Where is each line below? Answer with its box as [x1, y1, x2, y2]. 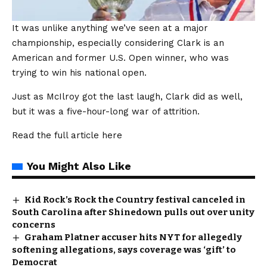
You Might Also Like [27, 159, 131, 172]
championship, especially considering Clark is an [12, 37, 224, 48]
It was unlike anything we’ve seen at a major [12, 22, 208, 33]
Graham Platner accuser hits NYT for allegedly [24, 231, 243, 243]
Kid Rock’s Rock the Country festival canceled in [24, 194, 246, 205]
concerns [12, 219, 55, 230]
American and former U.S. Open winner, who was [12, 52, 229, 63]
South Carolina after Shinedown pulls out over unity [12, 206, 254, 218]
